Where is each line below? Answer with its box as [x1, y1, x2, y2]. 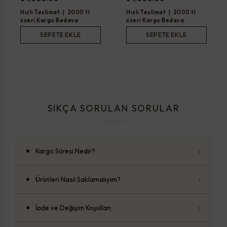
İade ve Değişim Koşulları [35, 204, 111, 212]
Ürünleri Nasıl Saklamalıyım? [35, 175, 121, 184]
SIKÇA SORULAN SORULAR [47, 102, 180, 114]
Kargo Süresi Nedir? [35, 147, 95, 156]
